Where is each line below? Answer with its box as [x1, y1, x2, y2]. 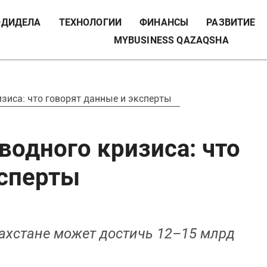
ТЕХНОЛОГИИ [58, 17, 122, 28]
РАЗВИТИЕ [206, 17, 256, 28]
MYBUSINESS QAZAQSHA [113, 35, 229, 46]
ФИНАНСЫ [139, 17, 189, 28]
